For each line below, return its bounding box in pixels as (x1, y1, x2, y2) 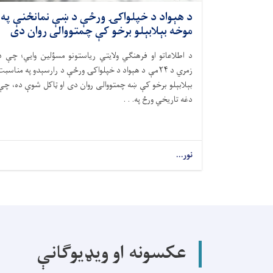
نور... (175, 147, 193, 163)
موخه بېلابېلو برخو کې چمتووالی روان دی (10, 21, 193, 42)
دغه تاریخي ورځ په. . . (123, 91, 193, 107)
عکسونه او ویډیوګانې (37, 237, 186, 271)
